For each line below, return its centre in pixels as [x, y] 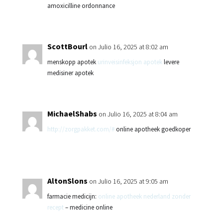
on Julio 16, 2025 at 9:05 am [128, 181]
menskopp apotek [72, 62]
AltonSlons [67, 181]
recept [55, 207]
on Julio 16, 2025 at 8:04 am [138, 114]
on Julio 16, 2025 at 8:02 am [128, 47]
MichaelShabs [72, 113]
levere [170, 62]
